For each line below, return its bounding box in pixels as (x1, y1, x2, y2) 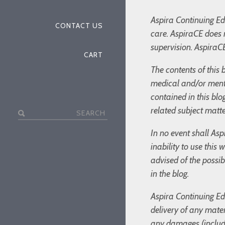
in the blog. (151, 168, 189, 180)
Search (18, 106, 45, 118)
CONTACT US (55, 21, 103, 30)
